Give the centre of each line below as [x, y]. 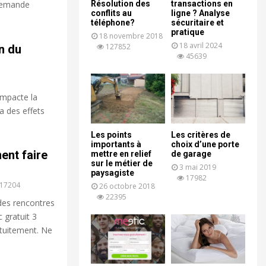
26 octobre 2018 [127, 186]
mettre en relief [121, 153]
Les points [111, 134]
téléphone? [113, 23]
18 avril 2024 [201, 46]
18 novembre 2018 [131, 36]
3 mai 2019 [198, 167]
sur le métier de [122, 163]
